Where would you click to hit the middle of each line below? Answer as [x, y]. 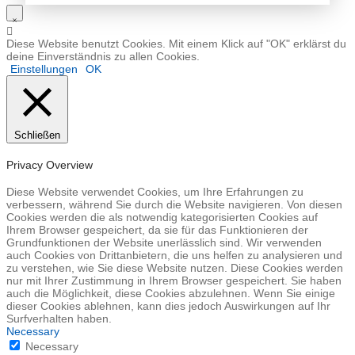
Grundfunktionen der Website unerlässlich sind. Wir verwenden [164, 243]
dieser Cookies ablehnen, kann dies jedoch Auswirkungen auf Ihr [168, 306]
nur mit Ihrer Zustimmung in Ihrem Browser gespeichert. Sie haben [174, 281]
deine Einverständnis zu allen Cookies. [103, 57]
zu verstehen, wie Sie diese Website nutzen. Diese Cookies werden [175, 268]
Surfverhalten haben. [59, 319]
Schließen [37, 136]
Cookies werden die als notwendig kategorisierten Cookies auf [162, 218]
